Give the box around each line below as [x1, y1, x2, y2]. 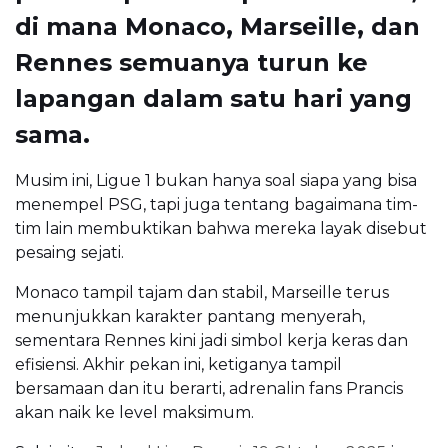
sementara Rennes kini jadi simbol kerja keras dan [15, 330, 408, 350]
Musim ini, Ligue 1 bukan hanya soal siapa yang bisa [15, 170, 417, 190]
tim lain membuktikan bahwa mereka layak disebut [15, 218, 427, 238]
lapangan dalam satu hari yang [15, 83, 412, 113]
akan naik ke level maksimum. [15, 402, 254, 422]
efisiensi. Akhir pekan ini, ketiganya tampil [15, 354, 342, 374]
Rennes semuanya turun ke [15, 47, 368, 77]
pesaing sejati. [15, 242, 124, 262]
